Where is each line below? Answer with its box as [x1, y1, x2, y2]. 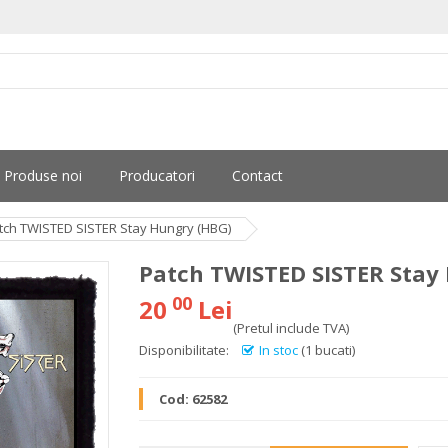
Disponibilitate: [139, 341, 229, 359]
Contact [232, 166, 283, 185]
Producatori [119, 166, 195, 185]
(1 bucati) [301, 341, 355, 359]
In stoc [259, 341, 298, 359]
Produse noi [4, 166, 82, 185]
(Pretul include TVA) [233, 319, 349, 337]
